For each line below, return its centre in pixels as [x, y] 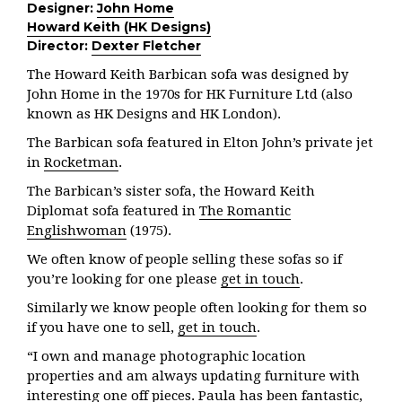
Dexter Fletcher [146, 46]
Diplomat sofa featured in [113, 211]
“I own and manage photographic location [166, 357]
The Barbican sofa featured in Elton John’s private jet [200, 143]
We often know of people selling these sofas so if [184, 260]
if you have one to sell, [102, 328]
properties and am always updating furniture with [193, 376]
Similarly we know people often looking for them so [197, 308]
